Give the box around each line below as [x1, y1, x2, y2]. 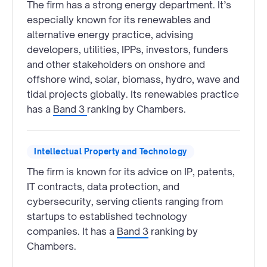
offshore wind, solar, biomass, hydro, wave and [27, 73, 240, 85]
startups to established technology [27, 210, 187, 222]
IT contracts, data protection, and [27, 180, 179, 193]
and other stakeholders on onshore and [27, 58, 205, 70]
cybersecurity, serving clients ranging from [27, 195, 223, 207]
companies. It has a [27, 225, 117, 237]
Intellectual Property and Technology [34, 146, 187, 156]
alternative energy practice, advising [27, 28, 193, 41]
